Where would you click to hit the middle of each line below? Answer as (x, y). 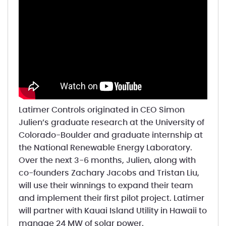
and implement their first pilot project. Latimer (111, 198)
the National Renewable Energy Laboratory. (105, 148)
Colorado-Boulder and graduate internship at (110, 135)
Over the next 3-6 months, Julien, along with (107, 160)
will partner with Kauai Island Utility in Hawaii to (112, 211)
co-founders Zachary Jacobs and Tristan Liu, (109, 173)
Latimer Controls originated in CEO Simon (101, 110)
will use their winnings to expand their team (106, 185)
